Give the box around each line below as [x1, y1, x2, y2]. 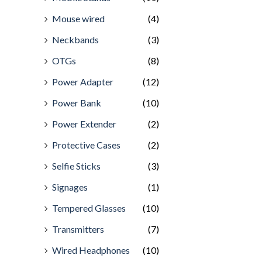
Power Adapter [52, 75, 113, 87]
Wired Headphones [52, 244, 130, 256]
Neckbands [52, 33, 99, 45]
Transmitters [52, 223, 104, 235]
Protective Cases [52, 139, 120, 150]
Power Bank [52, 96, 101, 108]
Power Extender [52, 118, 116, 129]
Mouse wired [52, 12, 105, 24]
